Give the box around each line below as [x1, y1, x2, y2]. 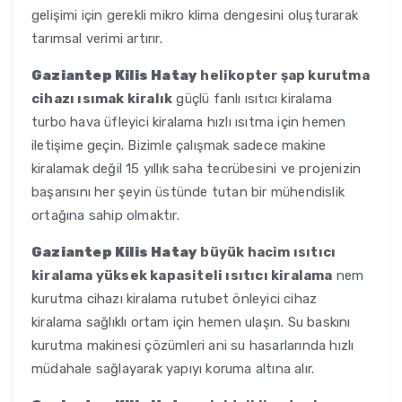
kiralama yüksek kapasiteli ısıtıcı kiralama [31, 267, 333, 284]
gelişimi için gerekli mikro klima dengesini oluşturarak [31, 7, 358, 24]
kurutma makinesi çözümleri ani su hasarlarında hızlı [31, 337, 354, 354]
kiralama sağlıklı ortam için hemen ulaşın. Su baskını [31, 314, 351, 331]
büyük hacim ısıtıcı [197, 244, 336, 261]
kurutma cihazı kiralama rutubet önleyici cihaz [31, 291, 318, 308]
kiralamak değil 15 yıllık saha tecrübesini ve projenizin [31, 161, 362, 178]
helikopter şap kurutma [197, 67, 370, 84]
